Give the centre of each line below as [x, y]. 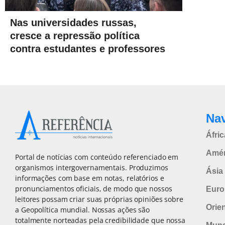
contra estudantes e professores [88, 48]
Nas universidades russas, [73, 22]
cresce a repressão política [75, 35]
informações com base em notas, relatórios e [90, 178]
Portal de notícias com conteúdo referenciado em [97, 157]
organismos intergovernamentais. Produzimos [92, 168]
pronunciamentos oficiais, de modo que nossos [94, 189]
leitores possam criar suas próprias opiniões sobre [99, 199]
